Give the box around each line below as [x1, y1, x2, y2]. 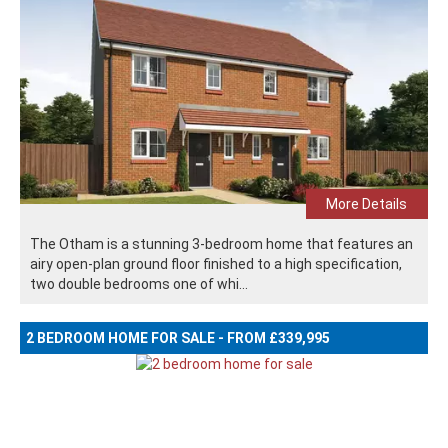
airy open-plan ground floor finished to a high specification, [30, 255, 402, 272]
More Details [326, 195, 408, 212]
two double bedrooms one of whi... [30, 275, 248, 292]
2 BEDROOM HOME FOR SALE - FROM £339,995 [26, 329, 330, 346]
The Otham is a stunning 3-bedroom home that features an [30, 235, 413, 252]
